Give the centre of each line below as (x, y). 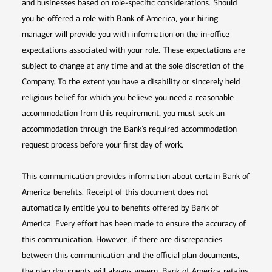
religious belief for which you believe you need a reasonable (128, 98)
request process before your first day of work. (103, 145)
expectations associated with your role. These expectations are (134, 50)
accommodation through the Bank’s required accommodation (129, 129)
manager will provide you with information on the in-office (126, 35)
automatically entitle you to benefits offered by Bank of (120, 208)
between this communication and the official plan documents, (131, 256)
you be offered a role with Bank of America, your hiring (120, 19)
